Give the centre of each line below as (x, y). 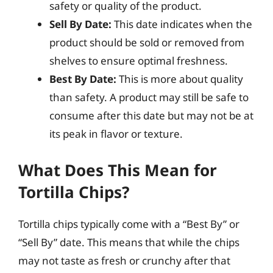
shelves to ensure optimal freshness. (139, 61)
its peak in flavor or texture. (116, 134)
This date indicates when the (182, 24)
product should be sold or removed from (147, 42)
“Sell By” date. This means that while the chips (129, 242)
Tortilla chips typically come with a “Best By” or (129, 224)
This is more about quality (180, 79)
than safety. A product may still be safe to (149, 97)
